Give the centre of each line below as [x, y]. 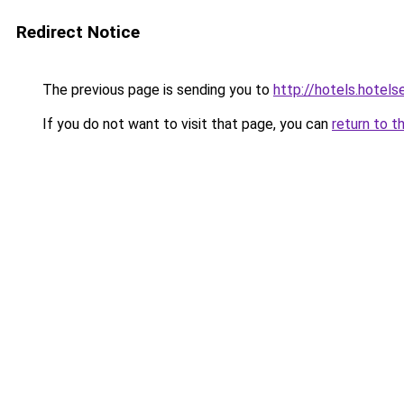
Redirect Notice [78, 32]
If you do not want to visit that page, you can [185, 124]
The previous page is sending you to [156, 90]
